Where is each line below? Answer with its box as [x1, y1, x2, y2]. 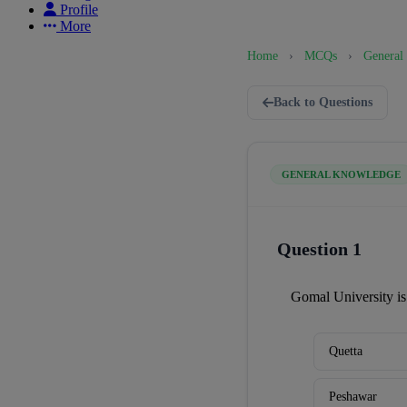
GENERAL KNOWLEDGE [282, 169, 401, 180]
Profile [60, 2, 98, 17]
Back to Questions [273, 95, 372, 109]
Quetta [329, 344, 362, 358]
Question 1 [277, 239, 362, 259]
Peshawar [329, 390, 377, 403]
